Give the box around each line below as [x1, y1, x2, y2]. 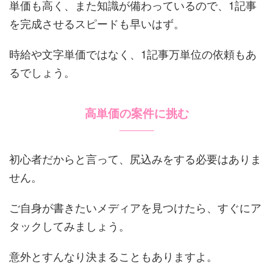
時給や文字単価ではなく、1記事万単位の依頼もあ [9, 45, 257, 62]
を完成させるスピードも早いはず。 [9, 15, 185, 31]
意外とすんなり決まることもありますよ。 [9, 247, 218, 264]
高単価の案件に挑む [84, 107, 189, 120]
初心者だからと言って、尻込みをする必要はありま [9, 150, 261, 166]
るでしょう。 [9, 63, 75, 80]
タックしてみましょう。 [9, 217, 130, 233]
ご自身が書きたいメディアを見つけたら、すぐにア [9, 199, 261, 215]
